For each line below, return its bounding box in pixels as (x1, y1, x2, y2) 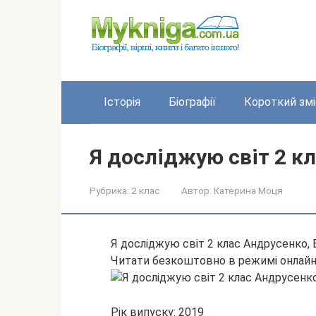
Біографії (169, 95, 216, 109)
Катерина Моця (214, 184, 283, 196)
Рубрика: (90, 184, 129, 196)
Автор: (181, 184, 212, 196)
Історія (104, 95, 140, 109)
